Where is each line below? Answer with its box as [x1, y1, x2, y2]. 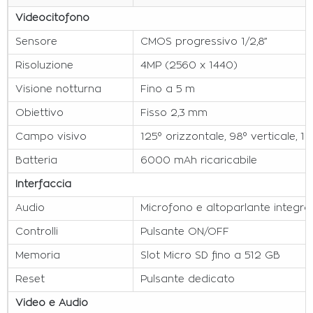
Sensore [15, 37, 57, 48]
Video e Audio [15, 298, 88, 309]
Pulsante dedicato [140, 275, 235, 285]
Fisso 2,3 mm [140, 108, 208, 119]
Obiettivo [15, 108, 64, 119]
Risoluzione [15, 61, 73, 71]
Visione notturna [15, 85, 101, 95]
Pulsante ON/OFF [140, 227, 229, 238]
